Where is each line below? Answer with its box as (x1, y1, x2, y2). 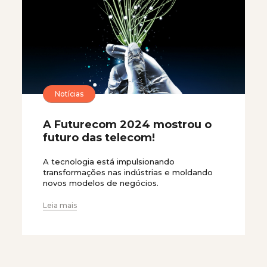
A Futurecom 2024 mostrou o (43, 118, 212, 132)
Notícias (55, 89, 83, 98)
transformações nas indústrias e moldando (43, 167, 213, 178)
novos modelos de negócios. (43, 178, 159, 188)
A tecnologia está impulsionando (43, 157, 175, 167)
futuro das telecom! (43, 131, 155, 145)
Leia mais (43, 201, 77, 210)
